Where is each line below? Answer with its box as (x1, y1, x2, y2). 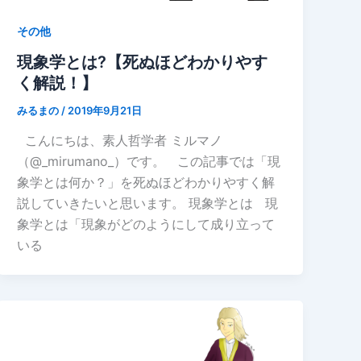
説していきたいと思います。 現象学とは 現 (17, 195, 279, 212)
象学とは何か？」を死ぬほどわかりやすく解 (17, 174, 276, 191)
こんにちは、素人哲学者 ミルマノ (17, 132, 223, 149)
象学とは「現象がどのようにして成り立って (17, 216, 276, 233)
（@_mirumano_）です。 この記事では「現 (17, 153, 281, 170)
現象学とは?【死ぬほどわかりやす (17, 52, 268, 72)
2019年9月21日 (68, 103, 143, 117)
